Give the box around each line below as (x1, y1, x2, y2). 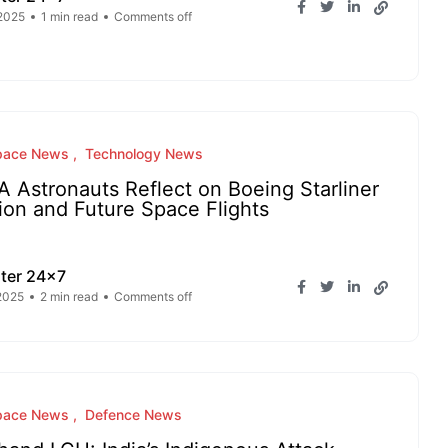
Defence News (85, 406, 182, 423)
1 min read (41, 9, 98, 24)
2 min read (40, 289, 98, 304)
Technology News (85, 145, 203, 162)
